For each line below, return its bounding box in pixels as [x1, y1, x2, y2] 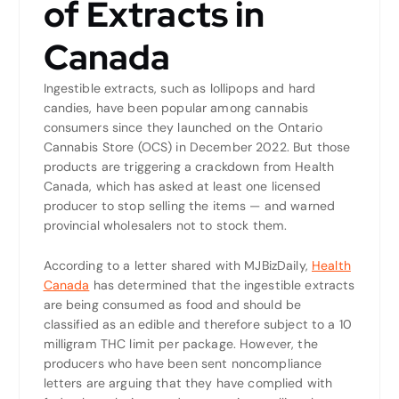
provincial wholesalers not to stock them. [43, 216, 288, 233]
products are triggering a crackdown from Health [43, 158, 335, 175]
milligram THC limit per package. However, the [43, 335, 318, 352]
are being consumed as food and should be [43, 296, 302, 313]
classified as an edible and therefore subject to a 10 [43, 315, 352, 332]
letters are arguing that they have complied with [43, 374, 333, 391]
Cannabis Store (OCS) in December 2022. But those [43, 138, 351, 155]
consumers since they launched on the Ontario [43, 118, 322, 135]
